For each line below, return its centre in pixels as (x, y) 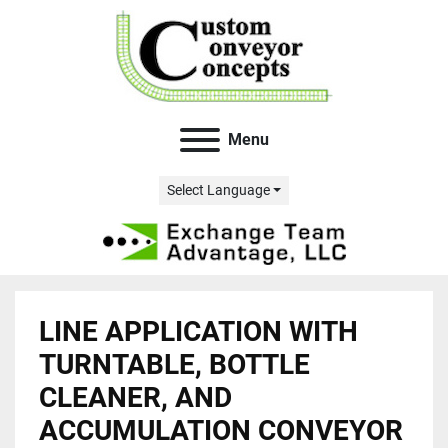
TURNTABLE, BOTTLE (174, 364)
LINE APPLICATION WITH (198, 331)
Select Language (218, 190)
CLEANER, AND (135, 397)
